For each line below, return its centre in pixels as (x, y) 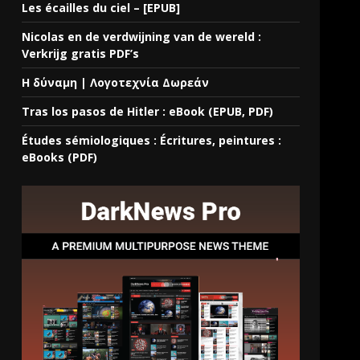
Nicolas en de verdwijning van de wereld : (142, 36)
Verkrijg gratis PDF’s (81, 53)
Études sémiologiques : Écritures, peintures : (152, 140)
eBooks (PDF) (60, 157)
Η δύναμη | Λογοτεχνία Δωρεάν (116, 82)
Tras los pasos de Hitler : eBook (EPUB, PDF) (148, 111)
